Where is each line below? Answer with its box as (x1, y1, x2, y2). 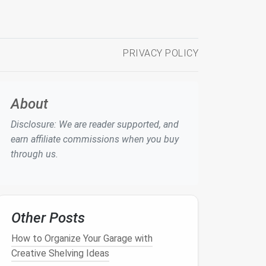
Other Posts (11, 210, 85, 226)
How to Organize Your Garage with (11, 233, 153, 244)
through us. (11, 148, 58, 160)
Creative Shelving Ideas (11, 248, 109, 259)
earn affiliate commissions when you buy (11, 134, 179, 145)
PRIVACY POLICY (123, 47, 198, 59)
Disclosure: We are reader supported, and (11, 119, 179, 130)
